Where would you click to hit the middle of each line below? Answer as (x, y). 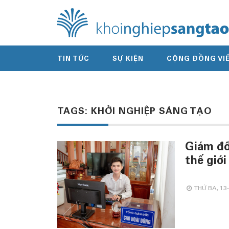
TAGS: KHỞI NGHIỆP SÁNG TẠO (134, 112)
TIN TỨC (73, 60)
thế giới (206, 162)
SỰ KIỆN (128, 60)
